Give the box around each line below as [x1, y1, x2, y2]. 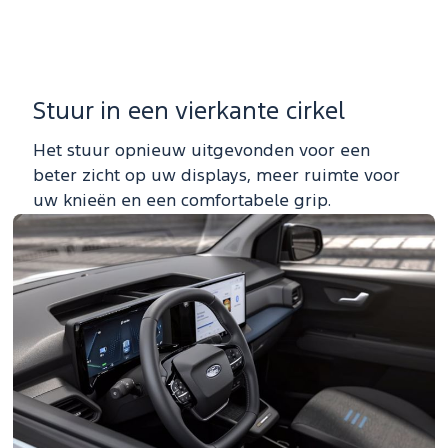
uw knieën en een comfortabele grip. [33, 193, 331, 209]
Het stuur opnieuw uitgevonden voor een [33, 143, 370, 159]
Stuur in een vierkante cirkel [33, 100, 345, 123]
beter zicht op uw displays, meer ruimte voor [33, 168, 400, 184]
